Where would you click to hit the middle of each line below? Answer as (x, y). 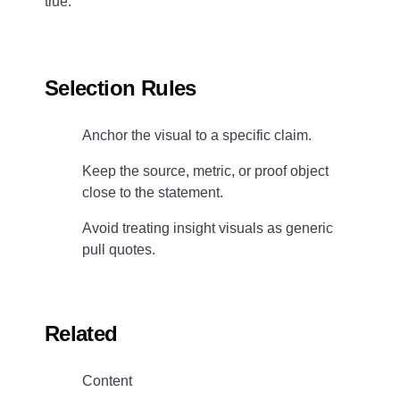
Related (81, 334)
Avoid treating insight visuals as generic (207, 228)
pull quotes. (118, 249)
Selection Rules (120, 87)
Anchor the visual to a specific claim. (196, 135)
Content (107, 381)
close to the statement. (152, 192)
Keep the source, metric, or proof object (205, 171)
